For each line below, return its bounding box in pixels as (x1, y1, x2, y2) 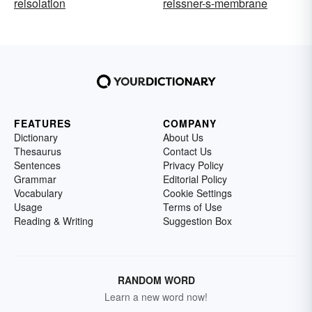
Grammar (14, 172, 56, 187)
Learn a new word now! (104, 290, 208, 304)
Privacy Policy (163, 158, 224, 173)
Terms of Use (163, 200, 222, 214)
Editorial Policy (163, 172, 227, 187)
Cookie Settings (163, 186, 232, 201)
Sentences (14, 158, 61, 173)
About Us (163, 130, 203, 145)
